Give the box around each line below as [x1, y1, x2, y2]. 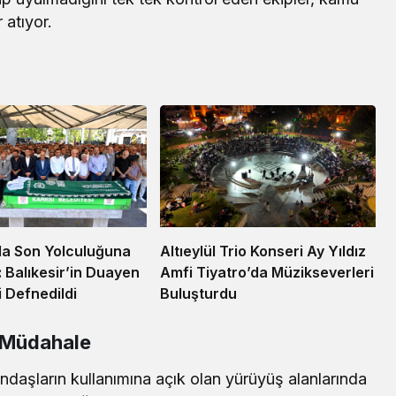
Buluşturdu [159, 284, 237, 302]
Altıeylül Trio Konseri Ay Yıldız [159, 241, 366, 260]
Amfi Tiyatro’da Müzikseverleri [159, 263, 374, 281]
